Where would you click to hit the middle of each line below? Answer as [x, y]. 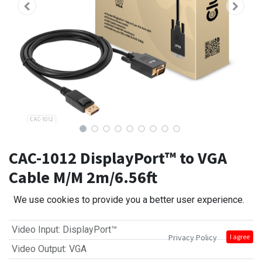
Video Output [38, 249]
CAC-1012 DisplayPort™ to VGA [118, 158]
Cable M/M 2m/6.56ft [83, 177]
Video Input [35, 230]
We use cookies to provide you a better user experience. [129, 200]
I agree [240, 237]
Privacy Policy [193, 237]
